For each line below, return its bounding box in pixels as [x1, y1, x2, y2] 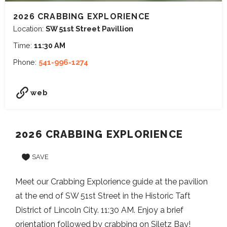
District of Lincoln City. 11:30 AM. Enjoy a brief [15, 205, 183, 215]
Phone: [13, 58, 39, 66]
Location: [13, 24, 46, 33]
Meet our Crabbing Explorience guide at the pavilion [15, 177, 208, 187]
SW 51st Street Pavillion [46, 24, 133, 33]
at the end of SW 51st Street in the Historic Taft [15, 191, 191, 201]
